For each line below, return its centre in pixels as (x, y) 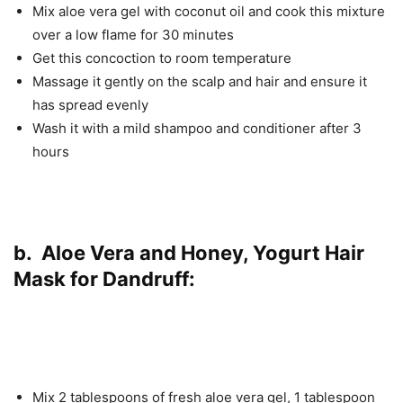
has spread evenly (90, 104)
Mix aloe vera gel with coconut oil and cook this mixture (209, 11)
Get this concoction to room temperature (162, 58)
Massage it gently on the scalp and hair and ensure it (200, 81)
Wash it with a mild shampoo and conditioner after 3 (197, 128)
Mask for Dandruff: (104, 278)
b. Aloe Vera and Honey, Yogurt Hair (189, 252)
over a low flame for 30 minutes (133, 34)
